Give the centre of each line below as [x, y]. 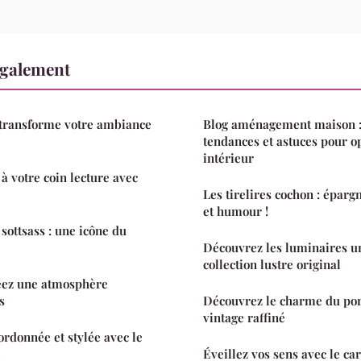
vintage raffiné [244, 318]
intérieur [228, 158]
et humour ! [236, 212]
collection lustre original [272, 265]
